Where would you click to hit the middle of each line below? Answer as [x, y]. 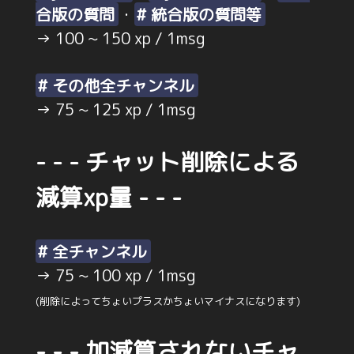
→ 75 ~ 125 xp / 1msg [115, 109]
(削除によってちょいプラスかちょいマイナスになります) [168, 301]
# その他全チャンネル [115, 86]
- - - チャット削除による [167, 162]
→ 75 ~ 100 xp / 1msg [115, 275]
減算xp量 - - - [108, 198]
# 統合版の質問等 [198, 15]
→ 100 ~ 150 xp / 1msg [120, 38]
